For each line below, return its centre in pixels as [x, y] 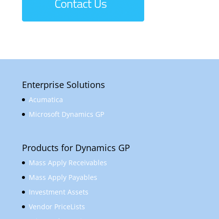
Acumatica [46, 99]
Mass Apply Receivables [68, 163]
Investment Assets [58, 192]
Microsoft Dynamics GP [66, 114]
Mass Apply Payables [63, 177]
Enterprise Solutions [63, 84]
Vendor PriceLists [57, 207]
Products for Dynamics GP [76, 148]
